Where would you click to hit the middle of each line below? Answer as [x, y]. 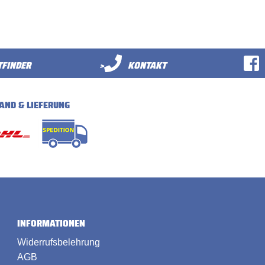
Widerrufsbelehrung [59, 242]
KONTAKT [147, 66]
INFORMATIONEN [51, 224]
